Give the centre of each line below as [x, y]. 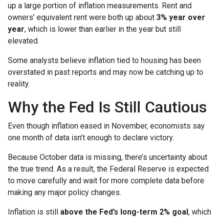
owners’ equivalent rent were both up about [82, 17]
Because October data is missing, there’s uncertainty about [108, 157]
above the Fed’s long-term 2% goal [124, 212]
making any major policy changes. [65, 192]
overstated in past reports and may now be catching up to [106, 72]
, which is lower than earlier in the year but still [103, 29]
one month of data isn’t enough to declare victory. [91, 138]
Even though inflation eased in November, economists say [106, 126]
